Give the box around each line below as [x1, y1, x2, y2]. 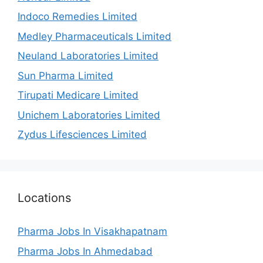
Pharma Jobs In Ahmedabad [18, 245, 153, 257]
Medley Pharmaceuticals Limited [18, 30, 171, 42]
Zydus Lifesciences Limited [18, 129, 147, 141]
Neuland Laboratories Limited [18, 50, 159, 62]
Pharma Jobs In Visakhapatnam [18, 225, 167, 238]
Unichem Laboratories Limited [18, 109, 160, 121]
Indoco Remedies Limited [18, 11, 137, 23]
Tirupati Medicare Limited [18, 89, 139, 102]
